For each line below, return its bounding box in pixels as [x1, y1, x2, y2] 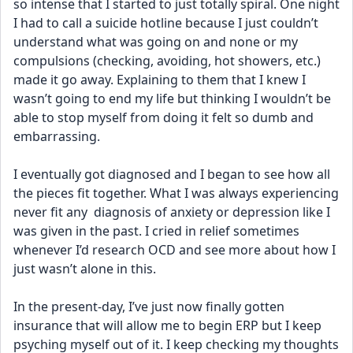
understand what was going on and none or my [13, 33, 298, 50]
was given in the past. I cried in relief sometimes [13, 222, 299, 240]
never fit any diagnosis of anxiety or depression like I [13, 203, 330, 221]
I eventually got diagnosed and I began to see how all [13, 165, 330, 183]
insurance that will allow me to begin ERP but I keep [13, 317, 321, 334]
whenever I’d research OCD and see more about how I [13, 241, 336, 258]
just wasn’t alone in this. [13, 260, 156, 277]
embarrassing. [13, 128, 103, 145]
